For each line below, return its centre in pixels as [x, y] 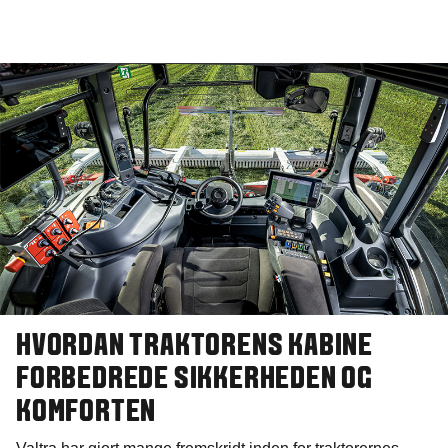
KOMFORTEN [86, 413]
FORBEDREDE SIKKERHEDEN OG [194, 380]
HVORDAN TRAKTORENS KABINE [194, 347]
